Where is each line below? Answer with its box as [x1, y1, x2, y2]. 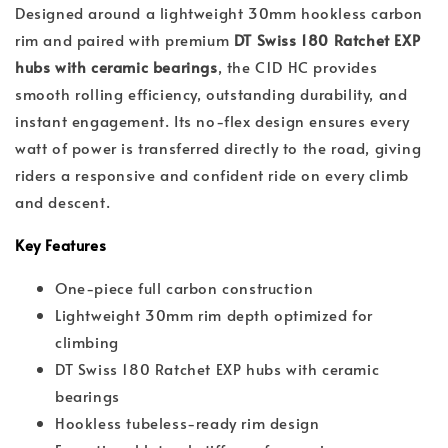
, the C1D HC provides [217, 56, 378, 78]
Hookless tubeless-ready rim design [55, 411, 320, 433]
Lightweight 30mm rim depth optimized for [55, 303, 374, 325]
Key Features [15, 234, 107, 256]
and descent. [15, 191, 111, 213]
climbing [55, 330, 119, 352]
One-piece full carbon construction [55, 276, 314, 298]
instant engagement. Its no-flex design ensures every [15, 110, 410, 132]
